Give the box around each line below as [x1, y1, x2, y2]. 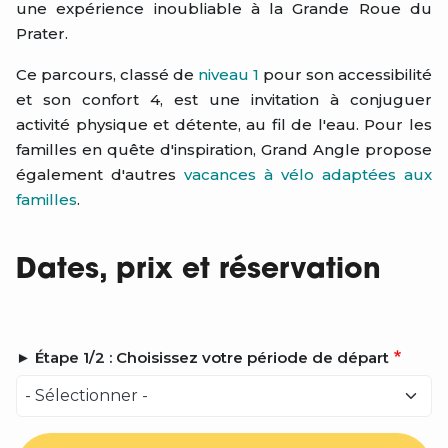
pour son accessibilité [259, 65, 432, 84]
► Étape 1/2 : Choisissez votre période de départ [15, 347, 390, 368]
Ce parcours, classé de [16, 65, 198, 84]
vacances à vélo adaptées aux [184, 165, 432, 184]
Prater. [16, 24, 68, 43]
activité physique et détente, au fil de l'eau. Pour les [16, 115, 432, 134]
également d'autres [16, 165, 184, 184]
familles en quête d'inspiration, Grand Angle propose [16, 140, 432, 159]
